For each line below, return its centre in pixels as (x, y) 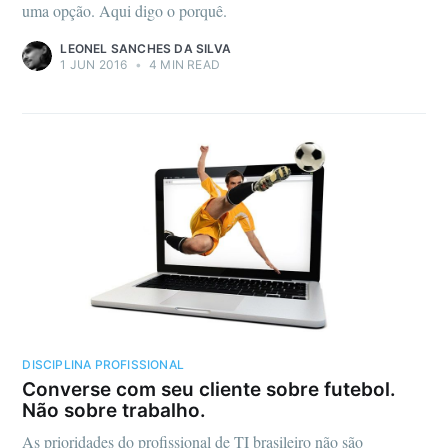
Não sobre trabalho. (114, 411)
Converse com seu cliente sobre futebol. (209, 390)
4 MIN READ (182, 65)
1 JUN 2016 (94, 65)
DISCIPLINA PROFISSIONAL (103, 364)
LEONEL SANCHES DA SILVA (145, 49)
